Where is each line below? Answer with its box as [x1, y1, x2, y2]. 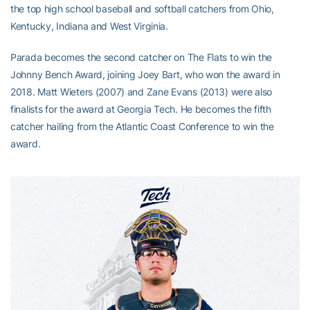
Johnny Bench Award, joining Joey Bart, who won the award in [10, 68, 280, 80]
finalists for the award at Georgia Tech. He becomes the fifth [10, 102, 271, 115]
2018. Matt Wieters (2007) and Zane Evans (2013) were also [10, 85, 273, 98]
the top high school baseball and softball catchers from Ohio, [10, 2, 274, 15]
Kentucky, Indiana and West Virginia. [10, 19, 168, 32]
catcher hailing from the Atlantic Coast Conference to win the [10, 120, 274, 132]
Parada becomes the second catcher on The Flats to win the [10, 51, 273, 63]
